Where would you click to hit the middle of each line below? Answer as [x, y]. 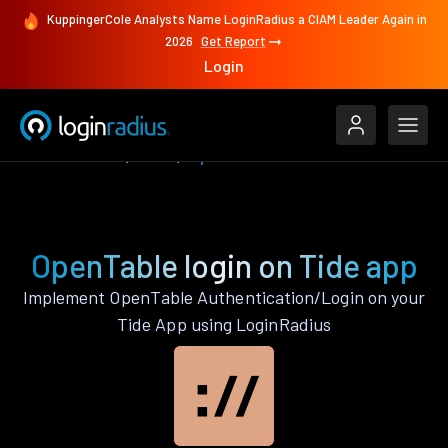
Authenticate [71, 155]
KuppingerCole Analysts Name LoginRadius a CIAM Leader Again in [237, 19]
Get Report [233, 41]
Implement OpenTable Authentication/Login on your [224, 297]
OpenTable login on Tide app [224, 265]
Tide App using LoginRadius [224, 324]
